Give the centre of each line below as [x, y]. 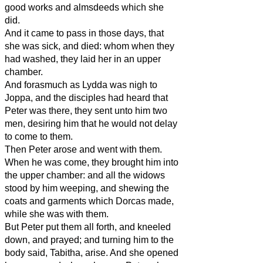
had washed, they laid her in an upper [83, 59]
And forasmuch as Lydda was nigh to [81, 85]
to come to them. [39, 136]
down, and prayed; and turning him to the [89, 240]
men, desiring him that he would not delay [91, 123]
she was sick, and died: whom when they [90, 46]
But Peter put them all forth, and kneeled [88, 227]
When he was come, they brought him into [92, 162]
